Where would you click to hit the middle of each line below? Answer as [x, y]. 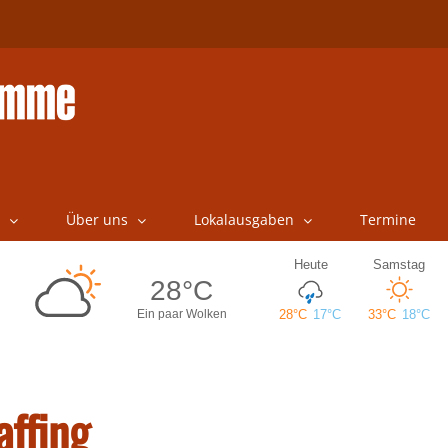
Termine [387, 219]
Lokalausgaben [243, 219]
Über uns [96, 219]
